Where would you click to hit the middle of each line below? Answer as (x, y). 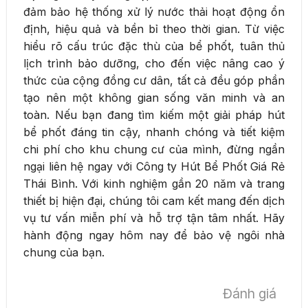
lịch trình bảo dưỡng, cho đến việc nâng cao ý (154, 64)
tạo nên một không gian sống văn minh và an (154, 98)
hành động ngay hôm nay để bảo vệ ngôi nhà (154, 235)
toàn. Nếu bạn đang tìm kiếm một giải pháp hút (154, 115)
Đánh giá (250, 294)
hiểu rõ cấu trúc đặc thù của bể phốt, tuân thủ (154, 46)
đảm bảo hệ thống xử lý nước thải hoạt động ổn (154, 12)
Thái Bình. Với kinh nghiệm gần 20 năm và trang (154, 184)
